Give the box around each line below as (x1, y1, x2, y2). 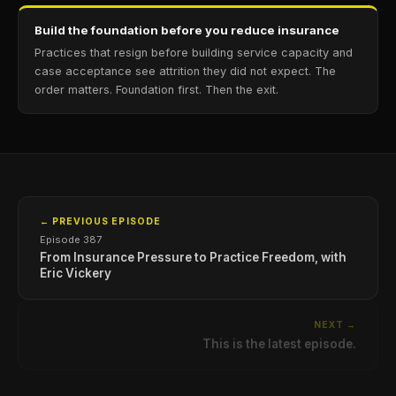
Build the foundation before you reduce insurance (34, 22, 339, 37)
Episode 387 (40, 232, 102, 246)
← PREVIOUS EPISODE (40, 215, 161, 227)
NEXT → (313, 318, 356, 331)
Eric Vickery (40, 265, 111, 280)
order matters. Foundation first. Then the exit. (34, 82, 278, 96)
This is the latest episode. (202, 336, 356, 351)
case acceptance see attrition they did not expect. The (34, 64, 336, 78)
